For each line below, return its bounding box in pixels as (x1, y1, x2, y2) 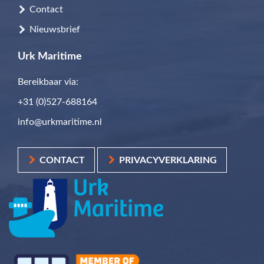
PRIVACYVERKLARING (119, 156, 217, 166)
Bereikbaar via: (18, 77, 78, 87)
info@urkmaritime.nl (18, 117, 102, 127)
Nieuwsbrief (29, 24, 80, 34)
